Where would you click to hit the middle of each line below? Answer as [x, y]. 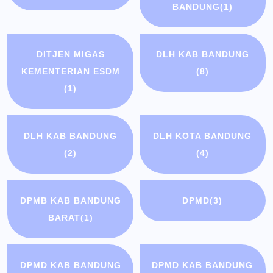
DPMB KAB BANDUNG [70, 201]
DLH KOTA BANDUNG [203, 136]
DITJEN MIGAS [70, 55]
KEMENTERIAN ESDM [70, 72]
